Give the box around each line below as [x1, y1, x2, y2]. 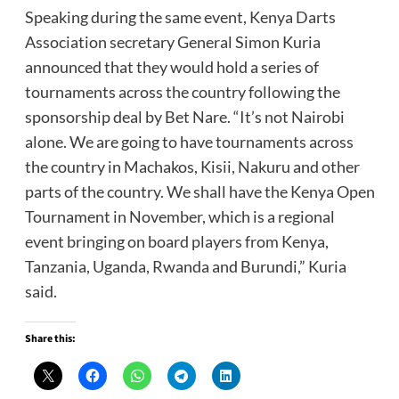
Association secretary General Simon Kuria [24, 32, 321, 53]
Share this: [24, 331, 76, 347]
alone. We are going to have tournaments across [24, 132, 354, 152]
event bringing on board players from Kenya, [24, 232, 329, 252]
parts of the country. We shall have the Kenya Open [24, 182, 375, 202]
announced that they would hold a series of [24, 57, 319, 77]
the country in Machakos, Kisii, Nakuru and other [24, 157, 360, 177]
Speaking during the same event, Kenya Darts [24, 7, 336, 28]
